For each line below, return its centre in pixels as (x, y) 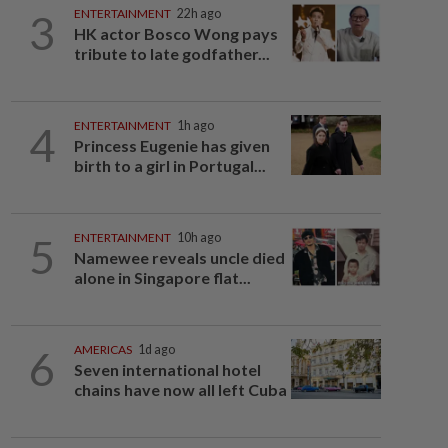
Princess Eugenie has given (171, 145)
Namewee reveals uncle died (179, 257)
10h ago (198, 237)
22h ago (198, 13)
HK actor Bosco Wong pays (175, 33)
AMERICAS (102, 349)
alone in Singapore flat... (162, 277)
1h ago (195, 125)
